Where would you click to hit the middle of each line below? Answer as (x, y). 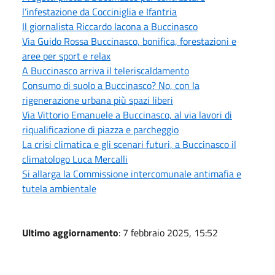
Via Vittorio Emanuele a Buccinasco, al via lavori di (127, 114)
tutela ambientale (59, 188)
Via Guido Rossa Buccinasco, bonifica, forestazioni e (129, 41)
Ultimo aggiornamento (70, 232)
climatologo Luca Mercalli (75, 159)
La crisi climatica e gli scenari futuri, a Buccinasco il (129, 144)
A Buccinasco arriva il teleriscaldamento (106, 70)
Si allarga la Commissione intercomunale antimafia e (132, 173)
